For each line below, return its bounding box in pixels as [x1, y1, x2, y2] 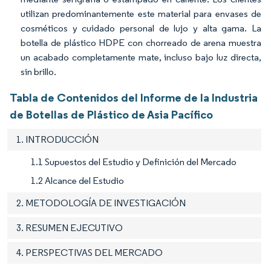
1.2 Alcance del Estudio [31, 174, 124, 186]
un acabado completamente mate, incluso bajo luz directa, [21, 51, 261, 63]
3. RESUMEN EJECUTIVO [16, 221, 123, 233]
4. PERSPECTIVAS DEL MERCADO [16, 246, 163, 258]
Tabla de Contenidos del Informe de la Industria [10, 90, 258, 105]
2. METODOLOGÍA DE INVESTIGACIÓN [16, 197, 186, 209]
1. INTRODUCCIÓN [16, 133, 99, 145]
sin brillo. [21, 65, 56, 77]
